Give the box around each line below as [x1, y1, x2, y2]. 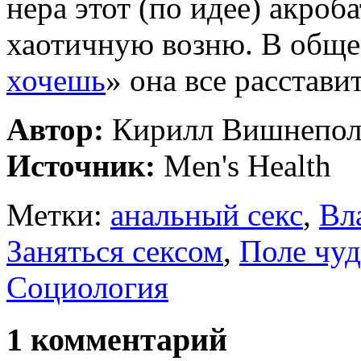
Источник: [6, 148, 156, 184]
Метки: [6, 197, 110, 233]
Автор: [6, 112, 104, 147]
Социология [6, 270, 168, 305]
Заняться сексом [6, 234, 223, 269]
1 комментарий [6, 322, 227, 359]
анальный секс [110, 197, 303, 233]
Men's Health [156, 148, 331, 184]
